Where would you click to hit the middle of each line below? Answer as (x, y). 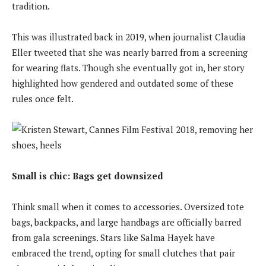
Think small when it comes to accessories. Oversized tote (128, 206)
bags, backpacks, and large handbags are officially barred (126, 222)
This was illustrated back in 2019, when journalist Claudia (129, 37)
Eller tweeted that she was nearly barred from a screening (130, 52)
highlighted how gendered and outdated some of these (123, 83)
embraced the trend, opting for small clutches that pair (123, 253)
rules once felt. (43, 98)
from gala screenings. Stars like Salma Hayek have (113, 237)
